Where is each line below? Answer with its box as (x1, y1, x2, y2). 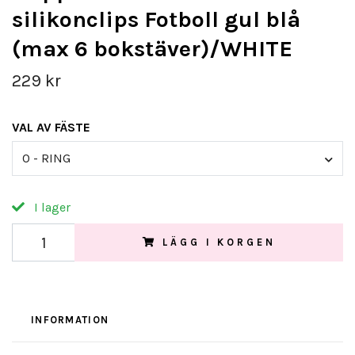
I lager (31, 200, 71, 216)
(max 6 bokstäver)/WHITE (12, 36, 292, 62)
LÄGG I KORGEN (162, 236, 276, 249)
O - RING (22, 151, 71, 166)
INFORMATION (31, 314, 109, 326)
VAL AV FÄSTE (12, 120, 90, 135)
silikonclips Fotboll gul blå (12, 6, 300, 32)
